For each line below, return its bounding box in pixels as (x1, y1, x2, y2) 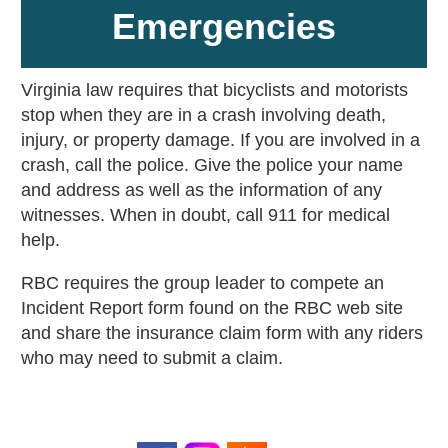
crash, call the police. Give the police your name (20, 155, 403, 176)
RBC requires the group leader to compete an (20, 273, 384, 294)
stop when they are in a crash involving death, (20, 105, 386, 126)
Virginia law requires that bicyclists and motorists (20, 80, 408, 101)
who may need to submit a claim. (20, 348, 283, 369)
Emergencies (112, 6, 336, 48)
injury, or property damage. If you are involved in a (20, 130, 420, 151)
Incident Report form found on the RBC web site (20, 298, 403, 319)
